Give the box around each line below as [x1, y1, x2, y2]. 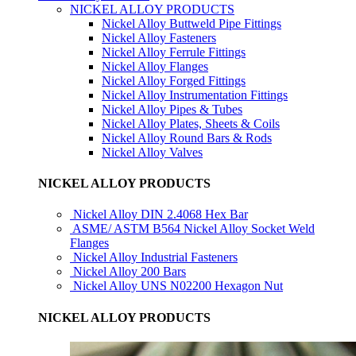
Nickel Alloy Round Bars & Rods [102, 130, 272, 145]
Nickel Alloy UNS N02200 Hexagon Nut [73, 279, 283, 293]
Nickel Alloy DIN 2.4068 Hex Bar [73, 207, 248, 222]
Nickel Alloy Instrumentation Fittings [102, 87, 288, 102]
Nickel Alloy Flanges [102, 59, 208, 73]
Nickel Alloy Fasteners [102, 30, 216, 44]
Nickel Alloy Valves [102, 145, 203, 159]
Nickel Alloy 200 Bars [73, 265, 186, 279]
